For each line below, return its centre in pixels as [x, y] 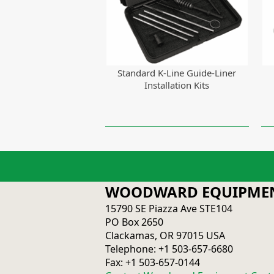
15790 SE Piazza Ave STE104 [169, 209]
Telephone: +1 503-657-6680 [169, 249]
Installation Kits [177, 85]
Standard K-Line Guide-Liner [177, 72]
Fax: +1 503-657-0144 [153, 263]
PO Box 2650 [134, 222]
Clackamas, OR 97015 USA [165, 236]
